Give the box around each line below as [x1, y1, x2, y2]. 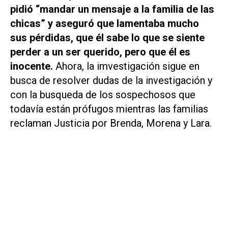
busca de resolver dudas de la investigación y [10, 74, 212, 87]
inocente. [10, 60, 55, 72]
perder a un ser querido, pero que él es [10, 45, 190, 58]
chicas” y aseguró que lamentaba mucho [10, 17, 199, 30]
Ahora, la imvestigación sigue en [55, 60, 199, 72]
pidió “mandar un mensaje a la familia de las [10, 3, 214, 15]
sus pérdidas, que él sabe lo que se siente [10, 31, 205, 44]
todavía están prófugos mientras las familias [10, 102, 208, 115]
